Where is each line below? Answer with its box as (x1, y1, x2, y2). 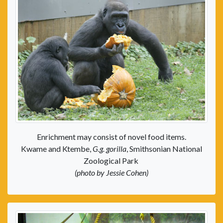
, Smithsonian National (126, 144, 202, 154)
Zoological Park (83, 156, 140, 166)
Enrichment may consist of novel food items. (37, 132, 186, 142)
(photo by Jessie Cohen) (75, 168, 148, 178)
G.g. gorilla (91, 144, 126, 154)
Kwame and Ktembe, (21, 144, 91, 154)
